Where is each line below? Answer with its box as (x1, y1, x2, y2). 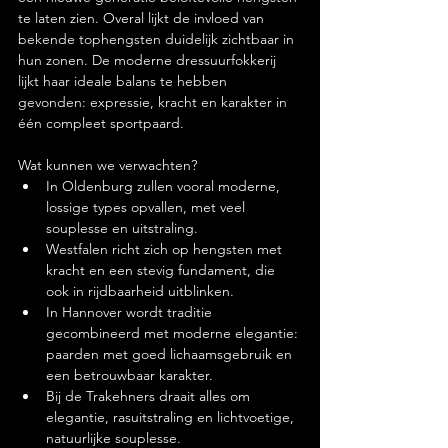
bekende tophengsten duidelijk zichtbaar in (18, 30, 298, 48)
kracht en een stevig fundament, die (46, 261, 279, 279)
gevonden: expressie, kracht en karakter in (18, 93, 291, 111)
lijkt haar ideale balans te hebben (18, 72, 231, 90)
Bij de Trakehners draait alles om (46, 387, 254, 405)
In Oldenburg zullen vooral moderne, (46, 177, 284, 195)
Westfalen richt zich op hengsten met (46, 240, 286, 258)
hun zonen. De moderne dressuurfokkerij (18, 51, 280, 69)
